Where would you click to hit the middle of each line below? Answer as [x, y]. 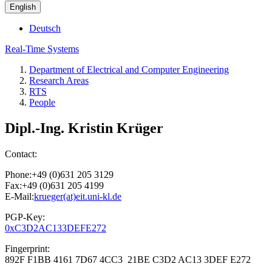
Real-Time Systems [42, 49]
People [42, 103]
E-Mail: [19, 197]
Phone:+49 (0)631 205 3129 [59, 175]
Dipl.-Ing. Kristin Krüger [84, 128]
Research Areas [59, 81]
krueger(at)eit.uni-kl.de [78, 197]
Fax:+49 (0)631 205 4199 [54, 186]
